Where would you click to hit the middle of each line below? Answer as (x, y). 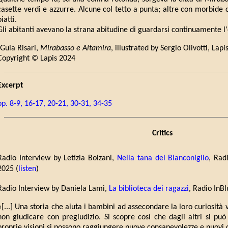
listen (27, 169)
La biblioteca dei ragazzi (149, 189)
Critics (162, 134)
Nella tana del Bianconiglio (163, 159)
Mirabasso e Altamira (76, 48)
